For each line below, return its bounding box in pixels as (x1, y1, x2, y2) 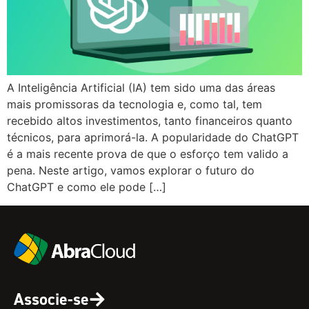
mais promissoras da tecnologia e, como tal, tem (7, 97, 262, 112)
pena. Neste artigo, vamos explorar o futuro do (7, 163, 255, 178)
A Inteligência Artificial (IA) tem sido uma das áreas (7, 81, 275, 95)
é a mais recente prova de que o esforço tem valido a (7, 147, 288, 161)
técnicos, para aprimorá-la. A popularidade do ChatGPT (7, 130, 299, 145)
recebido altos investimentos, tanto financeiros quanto (7, 114, 292, 128)
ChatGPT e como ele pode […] (7, 180, 166, 195)
